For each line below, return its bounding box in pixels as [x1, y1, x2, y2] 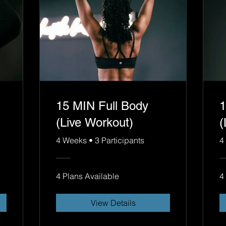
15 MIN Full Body [56, 99, 148, 113]
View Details [90, 198, 136, 208]
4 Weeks [56, 135, 87, 146]
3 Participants [95, 135, 144, 146]
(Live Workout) [56, 116, 133, 130]
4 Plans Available [56, 171, 119, 182]
